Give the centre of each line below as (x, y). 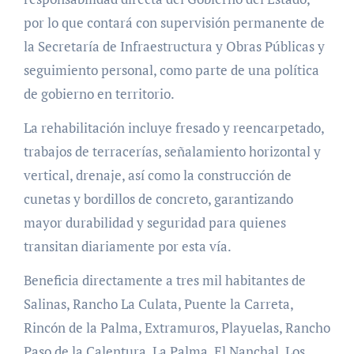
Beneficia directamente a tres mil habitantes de (164, 280)
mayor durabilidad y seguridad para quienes (154, 222)
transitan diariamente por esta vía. (127, 246)
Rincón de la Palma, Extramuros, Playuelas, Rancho (177, 327)
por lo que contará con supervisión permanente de (174, 22)
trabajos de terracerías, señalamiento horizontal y (172, 151)
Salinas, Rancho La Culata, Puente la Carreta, (158, 303)
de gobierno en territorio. (99, 93)
